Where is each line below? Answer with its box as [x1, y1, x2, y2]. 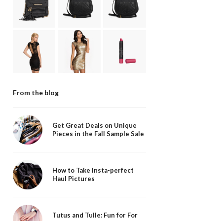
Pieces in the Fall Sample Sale [52, 129, 144, 138]
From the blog [12, 88, 59, 97]
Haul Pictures [52, 174, 95, 183]
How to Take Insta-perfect [52, 166, 134, 174]
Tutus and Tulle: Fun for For [52, 211, 138, 219]
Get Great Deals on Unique [52, 121, 137, 129]
